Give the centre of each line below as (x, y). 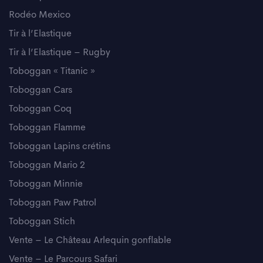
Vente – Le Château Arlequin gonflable (90, 240)
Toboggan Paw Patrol (53, 203)
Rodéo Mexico (40, 15)
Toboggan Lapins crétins (60, 146)
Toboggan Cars (41, 90)
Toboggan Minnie (46, 184)
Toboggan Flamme (47, 128)
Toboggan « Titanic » (52, 71)
